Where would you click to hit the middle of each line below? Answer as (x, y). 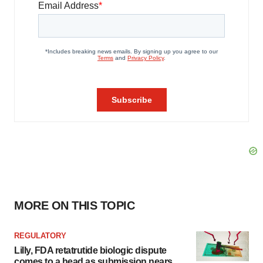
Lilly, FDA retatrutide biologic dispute (90, 250)
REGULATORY (40, 236)
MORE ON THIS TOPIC (74, 205)
